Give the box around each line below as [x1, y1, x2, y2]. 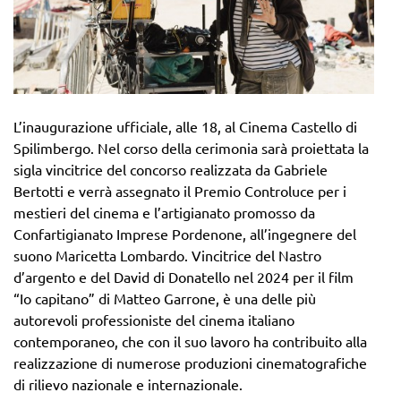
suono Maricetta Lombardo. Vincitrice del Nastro [13, 245, 321, 264]
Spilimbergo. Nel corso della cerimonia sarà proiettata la [13, 138, 369, 157]
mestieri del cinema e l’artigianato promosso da [13, 202, 315, 221]
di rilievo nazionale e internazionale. [13, 374, 243, 393]
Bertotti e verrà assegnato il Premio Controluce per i [13, 181, 346, 200]
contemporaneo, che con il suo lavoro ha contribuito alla [13, 331, 367, 350]
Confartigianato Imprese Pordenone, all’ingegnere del [13, 224, 356, 243]
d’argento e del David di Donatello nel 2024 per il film [13, 267, 354, 286]
